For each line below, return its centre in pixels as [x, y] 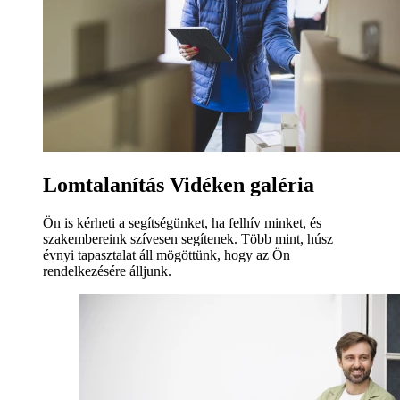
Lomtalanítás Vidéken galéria [179, 184]
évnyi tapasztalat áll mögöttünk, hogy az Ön [167, 254]
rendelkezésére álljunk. [107, 271]
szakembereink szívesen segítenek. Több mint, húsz [188, 238]
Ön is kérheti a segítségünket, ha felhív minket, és [182, 222]
